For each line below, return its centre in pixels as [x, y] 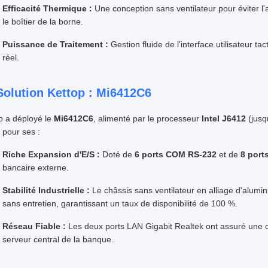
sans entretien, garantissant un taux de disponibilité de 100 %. [120, 203]
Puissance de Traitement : [55, 44]
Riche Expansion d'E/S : [51, 154]
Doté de [117, 154]
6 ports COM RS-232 [175, 154]
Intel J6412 [223, 118]
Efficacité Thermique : [47, 8]
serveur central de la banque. [58, 239]
